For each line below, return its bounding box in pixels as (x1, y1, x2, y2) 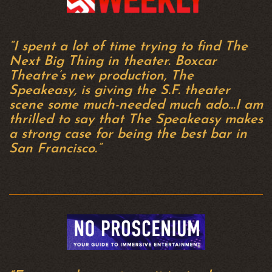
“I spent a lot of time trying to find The (9, 40, 248, 54)
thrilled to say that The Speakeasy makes (9, 113, 263, 127)
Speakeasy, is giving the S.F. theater (9, 84, 230, 98)
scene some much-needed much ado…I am (9, 98, 263, 112)
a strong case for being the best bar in (9, 127, 247, 141)
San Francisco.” (9, 142, 101, 156)
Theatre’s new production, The (9, 69, 194, 83)
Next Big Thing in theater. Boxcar (9, 55, 217, 69)
